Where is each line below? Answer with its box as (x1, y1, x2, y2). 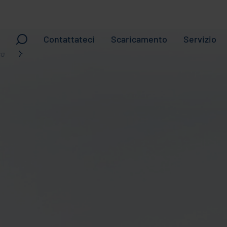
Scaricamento (110, 33, 167, 45)
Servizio (183, 33, 216, 45)
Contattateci (43, 33, 95, 45)
